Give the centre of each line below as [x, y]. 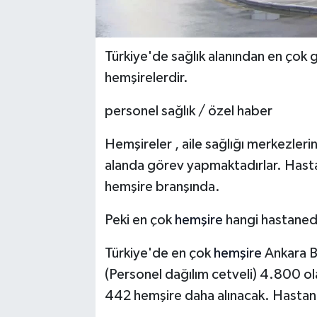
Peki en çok [139, 220]
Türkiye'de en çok [159, 254]
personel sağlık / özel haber [188, 111]
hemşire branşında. [162, 187]
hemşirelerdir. [148, 78]
